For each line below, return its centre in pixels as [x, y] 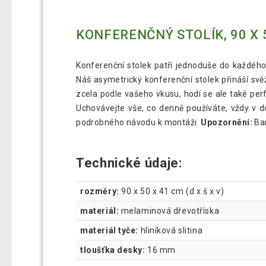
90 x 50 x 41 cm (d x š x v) [173, 191]
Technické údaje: [131, 163]
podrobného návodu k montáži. [139, 122]
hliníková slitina [171, 230]
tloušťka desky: [113, 250]
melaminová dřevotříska [170, 210]
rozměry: [101, 191]
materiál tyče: [109, 230]
